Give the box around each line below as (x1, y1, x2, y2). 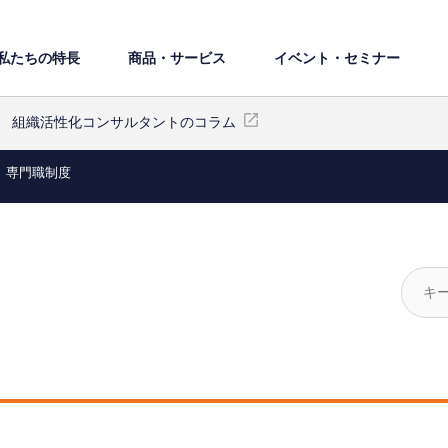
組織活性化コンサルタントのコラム (12, 114, 236, 130)
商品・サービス (128, 48, 226, 67)
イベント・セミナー (274, 48, 400, 67)
